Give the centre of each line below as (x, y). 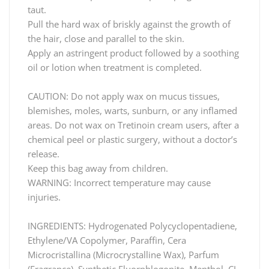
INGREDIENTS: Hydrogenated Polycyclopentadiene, (132, 225)
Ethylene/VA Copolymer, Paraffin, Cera (107, 240)
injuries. (44, 197)
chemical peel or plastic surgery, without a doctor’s (132, 139)
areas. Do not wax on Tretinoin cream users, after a (133, 125)
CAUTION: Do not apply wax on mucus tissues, (124, 96)
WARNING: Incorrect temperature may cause (119, 182)
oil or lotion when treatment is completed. (115, 67)
